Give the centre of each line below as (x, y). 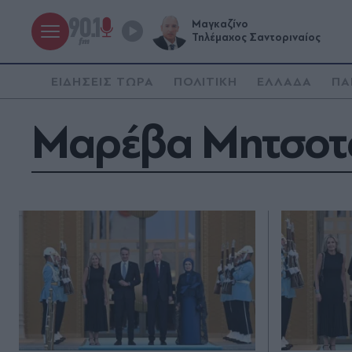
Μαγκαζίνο (220, 24)
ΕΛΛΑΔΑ (285, 82)
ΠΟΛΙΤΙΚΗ (205, 82)
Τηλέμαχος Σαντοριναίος (256, 38)
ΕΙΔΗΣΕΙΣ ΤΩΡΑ (103, 82)
